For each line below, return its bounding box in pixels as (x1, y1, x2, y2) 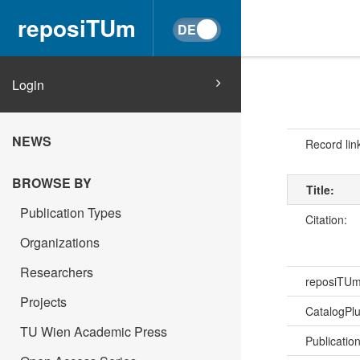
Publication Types (20, 203, 121, 222)
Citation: (305, 211, 350, 228)
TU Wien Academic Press (20, 322, 167, 341)
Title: (305, 182, 337, 198)
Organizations (20, 233, 100, 252)
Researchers (20, 263, 93, 281)
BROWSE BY (12, 174, 92, 192)
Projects (20, 292, 67, 311)
